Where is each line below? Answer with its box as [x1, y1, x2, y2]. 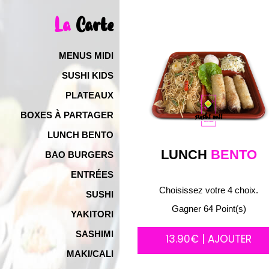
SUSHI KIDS [62, 70, 113, 80]
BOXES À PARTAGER [20, 110, 113, 120]
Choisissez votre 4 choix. [159, 185, 259, 196]
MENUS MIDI [59, 50, 113, 61]
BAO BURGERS [45, 150, 113, 160]
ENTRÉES [71, 169, 113, 180]
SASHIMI [76, 229, 113, 239]
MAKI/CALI [67, 249, 113, 259]
